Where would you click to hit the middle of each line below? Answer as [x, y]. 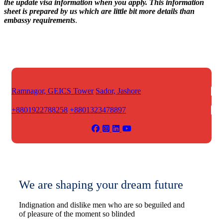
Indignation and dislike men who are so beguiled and [102, 205]
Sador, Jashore [118, 91]
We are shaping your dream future [101, 184]
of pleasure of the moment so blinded [77, 214]
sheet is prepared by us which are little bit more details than [99, 11]
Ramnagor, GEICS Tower [53, 91]
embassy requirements [40, 20]
